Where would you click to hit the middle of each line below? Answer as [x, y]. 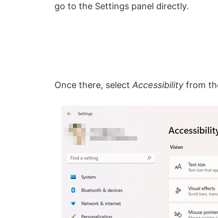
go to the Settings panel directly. [122, 6]
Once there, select [93, 85]
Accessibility [158, 85]
